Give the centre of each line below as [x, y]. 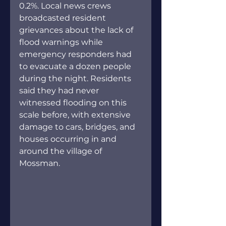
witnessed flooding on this [74, 102]
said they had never [60, 90]
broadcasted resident [64, 18]
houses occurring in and [69, 139]
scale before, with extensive [76, 115]
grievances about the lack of [77, 30]
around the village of [62, 151]
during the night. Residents [76, 78]
